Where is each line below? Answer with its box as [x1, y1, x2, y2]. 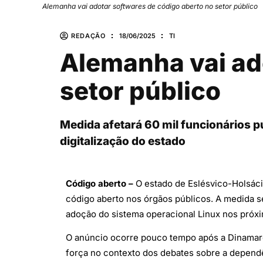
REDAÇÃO [71, 31, 106, 40]
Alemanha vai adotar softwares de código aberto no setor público [42, 2, 258, 11]
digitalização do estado [60, 134, 186, 149]
